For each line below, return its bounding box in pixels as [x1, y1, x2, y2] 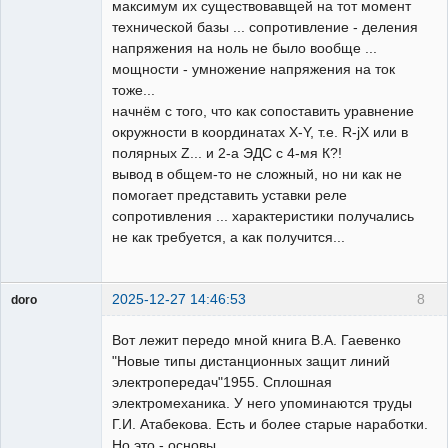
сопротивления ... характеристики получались [112, 208, 414, 224]
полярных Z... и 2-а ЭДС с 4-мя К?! [112, 145, 342, 161]
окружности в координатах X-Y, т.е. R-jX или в [112, 124, 412, 140]
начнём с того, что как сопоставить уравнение [112, 103, 414, 119]
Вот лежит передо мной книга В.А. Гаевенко [112, 332, 401, 349]
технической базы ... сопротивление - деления [112, 19, 418, 35]
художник [11, 324, 64, 339]
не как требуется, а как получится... [112, 229, 345, 245]
